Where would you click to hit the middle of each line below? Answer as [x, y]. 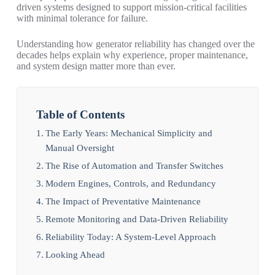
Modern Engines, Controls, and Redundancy [130, 184]
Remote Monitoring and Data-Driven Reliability [137, 219]
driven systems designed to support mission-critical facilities [131, 7]
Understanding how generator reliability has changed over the [135, 44]
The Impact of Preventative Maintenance [123, 201]
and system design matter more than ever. [96, 66]
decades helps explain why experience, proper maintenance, [132, 55]
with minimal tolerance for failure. [82, 18]
